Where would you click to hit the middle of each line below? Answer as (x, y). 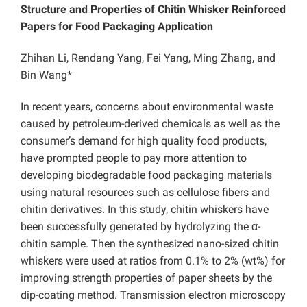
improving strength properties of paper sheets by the (146, 278)
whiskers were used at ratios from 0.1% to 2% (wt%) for (153, 261)
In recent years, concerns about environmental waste (147, 107)
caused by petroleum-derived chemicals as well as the (150, 124)
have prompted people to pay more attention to (134, 158)
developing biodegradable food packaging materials (146, 175)
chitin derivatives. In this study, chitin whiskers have (145, 210)
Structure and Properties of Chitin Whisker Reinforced (153, 10)
